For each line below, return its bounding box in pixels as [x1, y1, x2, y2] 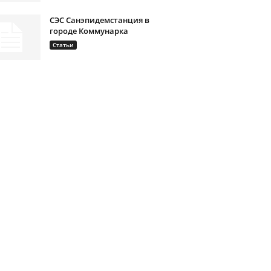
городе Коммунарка [49, 25, 128, 36]
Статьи [52, 41, 74, 49]
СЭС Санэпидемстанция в [49, 15, 149, 25]
